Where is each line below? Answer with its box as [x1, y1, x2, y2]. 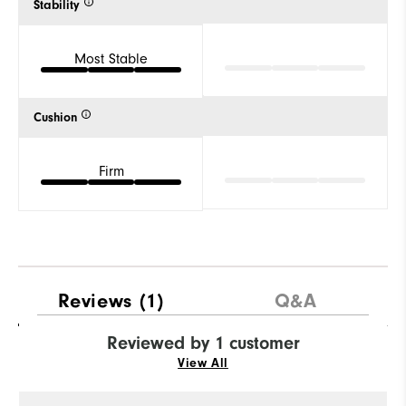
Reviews [57, 288, 132, 313]
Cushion [34, 110, 77, 125]
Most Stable [74, 50, 148, 67]
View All [178, 356, 228, 372]
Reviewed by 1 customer [106, 333, 300, 354]
